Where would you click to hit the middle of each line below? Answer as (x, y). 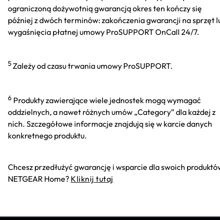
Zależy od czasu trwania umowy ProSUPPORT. (92, 66)
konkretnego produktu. (47, 135)
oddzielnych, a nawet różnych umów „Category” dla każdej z (112, 112)
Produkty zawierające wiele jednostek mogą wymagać (107, 100)
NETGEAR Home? (39, 179)
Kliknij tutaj (92, 179)
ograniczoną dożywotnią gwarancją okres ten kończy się (105, 9)
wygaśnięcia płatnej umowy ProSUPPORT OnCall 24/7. (104, 32)
